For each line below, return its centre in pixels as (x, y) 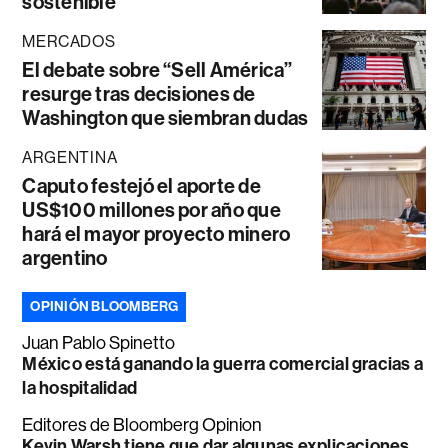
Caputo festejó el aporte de (141, 186)
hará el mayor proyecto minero (156, 234)
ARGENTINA (70, 158)
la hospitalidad (79, 388)
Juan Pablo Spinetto (99, 343)
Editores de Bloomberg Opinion (142, 425)
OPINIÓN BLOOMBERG (104, 307)
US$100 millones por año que (151, 210)
